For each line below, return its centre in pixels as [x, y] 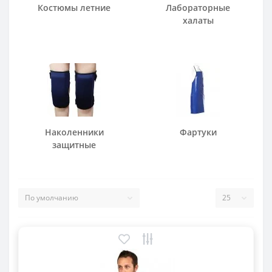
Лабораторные [198, 7]
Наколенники [74, 132]
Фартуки [198, 132]
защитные [74, 144]
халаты [198, 20]
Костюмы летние [74, 7]
